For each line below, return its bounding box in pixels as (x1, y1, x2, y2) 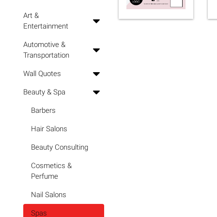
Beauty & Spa (23, 88, 65, 96)
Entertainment (23, 22, 68, 31)
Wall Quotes (23, 69, 61, 78)
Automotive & (23, 40, 65, 49)
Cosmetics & (31, 161, 72, 170)
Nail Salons (31, 190, 66, 199)
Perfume (31, 172, 58, 181)
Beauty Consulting (31, 143, 88, 152)
